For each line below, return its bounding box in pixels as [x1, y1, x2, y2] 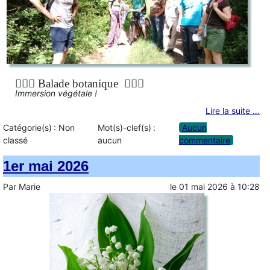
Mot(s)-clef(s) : [98, 122, 156, 133]
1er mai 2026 [3, 158, 89, 175]
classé [3, 135, 28, 146]
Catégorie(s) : [3, 122, 58, 133]
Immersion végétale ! [15, 88, 97, 99]
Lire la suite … [206, 105, 260, 116]
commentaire [178, 135, 230, 146]
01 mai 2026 [179, 181, 228, 192]
